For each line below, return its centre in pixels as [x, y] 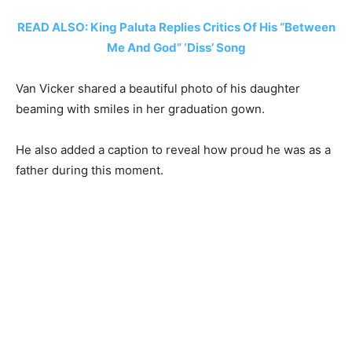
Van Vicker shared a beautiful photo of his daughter [158, 88]
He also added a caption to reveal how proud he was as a [173, 149]
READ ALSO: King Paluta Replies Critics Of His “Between [176, 27]
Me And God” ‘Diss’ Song [176, 47]
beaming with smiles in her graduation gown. [140, 108]
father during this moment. [90, 170]
